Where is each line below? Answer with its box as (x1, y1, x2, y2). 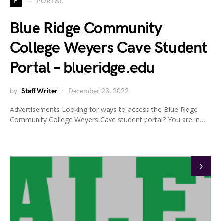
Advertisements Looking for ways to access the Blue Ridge (10, 105, 198, 114)
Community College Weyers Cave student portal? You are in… (10, 115, 205, 124)
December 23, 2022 (68, 87, 129, 95)
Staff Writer (21, 87, 58, 95)
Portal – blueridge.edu (10, 58, 155, 77)
